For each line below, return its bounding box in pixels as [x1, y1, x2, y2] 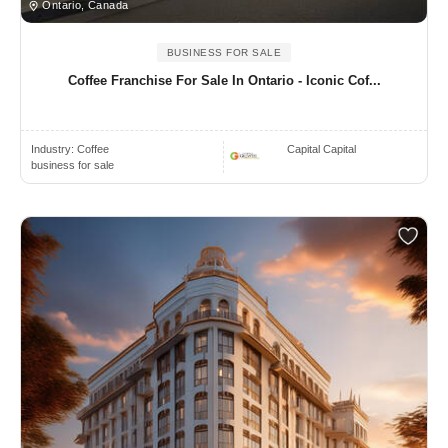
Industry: [31, 143, 77, 156]
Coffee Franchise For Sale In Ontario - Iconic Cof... [67, 73, 381, 89]
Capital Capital [287, 143, 357, 156]
